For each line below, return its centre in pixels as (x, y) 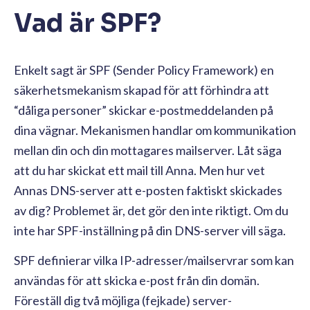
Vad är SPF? (88, 23)
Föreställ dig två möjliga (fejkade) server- (123, 300)
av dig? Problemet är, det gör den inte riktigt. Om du (151, 210)
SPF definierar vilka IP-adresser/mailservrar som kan (154, 260)
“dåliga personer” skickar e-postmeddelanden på (144, 110)
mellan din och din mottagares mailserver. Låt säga (148, 150)
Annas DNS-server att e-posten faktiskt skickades (148, 190)
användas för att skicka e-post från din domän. (137, 280)
